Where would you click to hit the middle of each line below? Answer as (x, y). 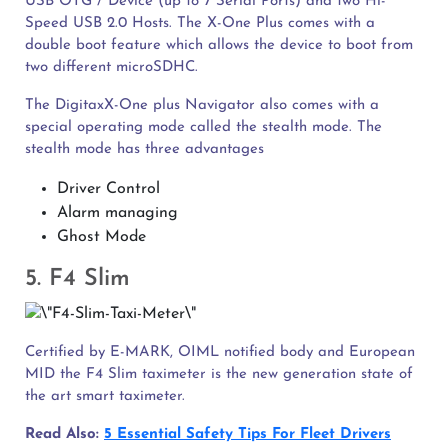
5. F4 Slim (77, 278)
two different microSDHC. (111, 67)
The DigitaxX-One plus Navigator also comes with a (202, 105)
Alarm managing (117, 212)
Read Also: (64, 434)
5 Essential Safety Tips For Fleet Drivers (247, 434)
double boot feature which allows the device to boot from (219, 45)
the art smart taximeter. (105, 396)
